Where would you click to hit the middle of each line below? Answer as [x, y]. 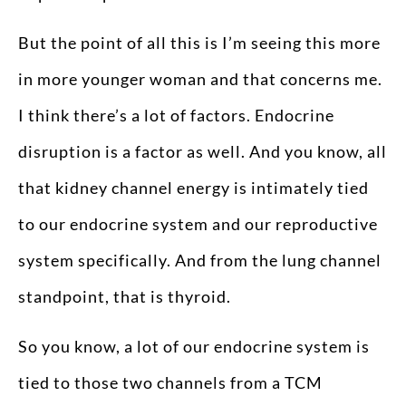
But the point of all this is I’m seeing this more [199, 43]
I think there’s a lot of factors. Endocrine [176, 116]
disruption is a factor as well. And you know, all [203, 152]
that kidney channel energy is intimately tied [193, 188]
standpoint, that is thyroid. [125, 297]
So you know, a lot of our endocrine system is [194, 346]
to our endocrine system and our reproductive [198, 224]
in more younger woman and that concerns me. [200, 79]
